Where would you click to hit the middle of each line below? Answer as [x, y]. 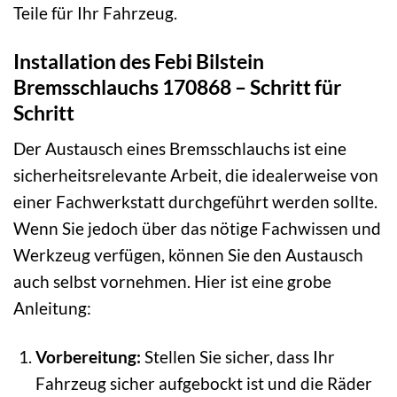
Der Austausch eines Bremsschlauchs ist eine [180, 149]
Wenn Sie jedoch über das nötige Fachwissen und [197, 229]
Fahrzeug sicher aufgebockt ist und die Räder [203, 384]
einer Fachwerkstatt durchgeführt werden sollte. [195, 202]
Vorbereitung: [88, 357]
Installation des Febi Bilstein [139, 61]
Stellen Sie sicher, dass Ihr [237, 357]
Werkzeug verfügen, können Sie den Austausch [188, 255]
